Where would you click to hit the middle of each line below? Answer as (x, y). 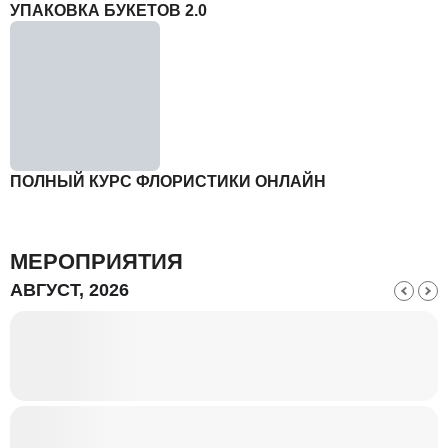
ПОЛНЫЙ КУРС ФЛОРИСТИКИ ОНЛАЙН (168, 181)
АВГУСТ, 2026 (69, 289)
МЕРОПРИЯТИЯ (96, 261)
